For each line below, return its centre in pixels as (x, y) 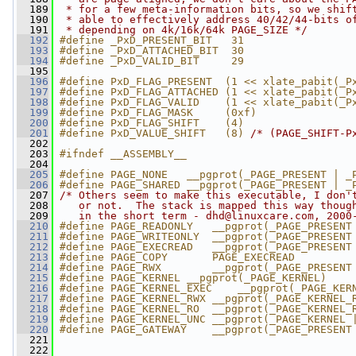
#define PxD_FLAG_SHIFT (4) (152, 123)
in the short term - (133, 216)
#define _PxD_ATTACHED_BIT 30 (152, 50)
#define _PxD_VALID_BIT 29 (152, 61)
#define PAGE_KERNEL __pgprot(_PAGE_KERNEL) (193, 278)
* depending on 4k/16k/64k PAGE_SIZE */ (184, 30)
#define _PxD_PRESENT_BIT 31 (152, 40)
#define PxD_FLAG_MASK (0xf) (158, 112)
